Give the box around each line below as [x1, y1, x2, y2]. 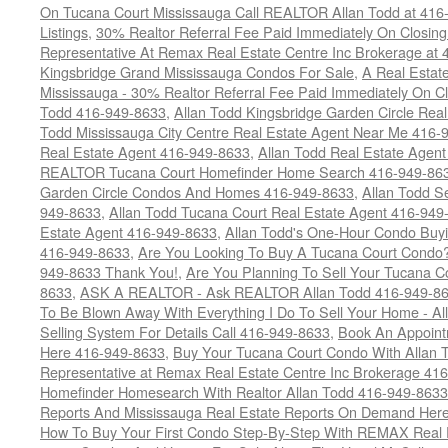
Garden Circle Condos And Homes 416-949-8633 [40, 181, 354, 202]
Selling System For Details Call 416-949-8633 [40, 321, 330, 342]
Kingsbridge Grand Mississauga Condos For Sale [40, 61, 354, 82]
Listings [40, 21, 88, 42]
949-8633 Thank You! [40, 261, 178, 282]
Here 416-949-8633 [40, 341, 165, 362]
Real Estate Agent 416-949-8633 [40, 141, 250, 162]
